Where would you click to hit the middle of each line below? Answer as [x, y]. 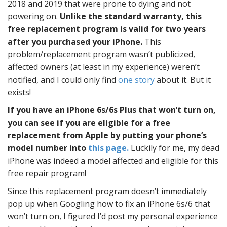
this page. [108, 148]
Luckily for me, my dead [174, 148]
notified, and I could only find [63, 80]
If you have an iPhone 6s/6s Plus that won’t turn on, [112, 110]
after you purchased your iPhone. [75, 42]
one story [136, 80]
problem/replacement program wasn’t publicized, [101, 54]
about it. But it [183, 80]
